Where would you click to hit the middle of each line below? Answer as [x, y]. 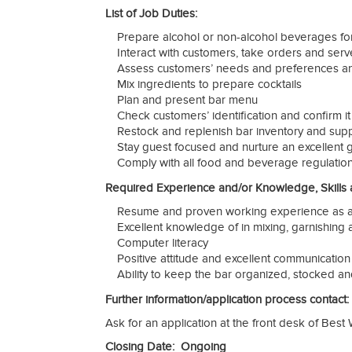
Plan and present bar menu [187, 100]
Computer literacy [163, 243]
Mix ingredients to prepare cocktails [209, 84]
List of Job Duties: [151, 14]
